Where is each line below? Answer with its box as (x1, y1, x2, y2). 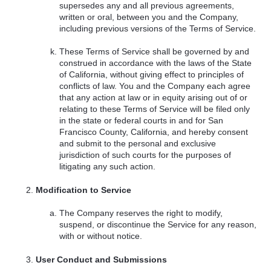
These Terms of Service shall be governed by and (59, 47, 250, 57)
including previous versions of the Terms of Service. (59, 23, 256, 33)
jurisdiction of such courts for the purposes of (59, 150, 232, 160)
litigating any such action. (59, 162, 156, 172)
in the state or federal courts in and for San (59, 116, 224, 126)
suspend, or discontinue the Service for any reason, (59, 220, 257, 230)
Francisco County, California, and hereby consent (59, 127, 249, 137)
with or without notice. (59, 231, 143, 241)
